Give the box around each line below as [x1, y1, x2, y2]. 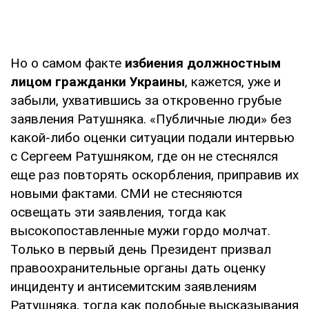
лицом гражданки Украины [10, 73, 185, 90]
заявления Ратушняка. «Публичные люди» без [10, 110, 292, 127]
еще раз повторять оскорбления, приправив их [10, 166, 299, 183]
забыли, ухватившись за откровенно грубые [10, 92, 281, 108]
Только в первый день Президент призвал [10, 241, 271, 257]
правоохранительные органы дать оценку [10, 259, 266, 276]
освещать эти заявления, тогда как [10, 203, 226, 220]
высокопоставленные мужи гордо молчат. [10, 222, 270, 239]
